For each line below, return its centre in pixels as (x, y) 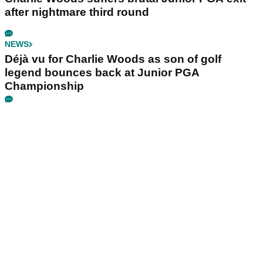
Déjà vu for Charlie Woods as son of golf (113, 59)
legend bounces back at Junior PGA (102, 73)
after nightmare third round (77, 12)
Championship (44, 86)
